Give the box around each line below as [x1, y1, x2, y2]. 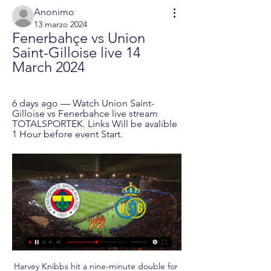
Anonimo [34, 6, 74, 18]
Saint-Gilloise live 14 [12, 44, 140, 61]
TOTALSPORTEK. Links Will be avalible [12, 118, 177, 129]
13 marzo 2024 [34, 19, 87, 30]
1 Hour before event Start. [12, 128, 123, 140]
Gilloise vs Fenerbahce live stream [12, 108, 158, 119]
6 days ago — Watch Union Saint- [12, 97, 154, 109]
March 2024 [12, 58, 85, 76]
